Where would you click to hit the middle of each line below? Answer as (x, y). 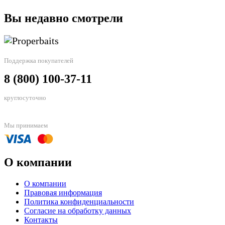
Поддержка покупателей (39, 61)
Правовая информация (63, 192)
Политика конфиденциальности (79, 201)
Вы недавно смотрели (64, 18)
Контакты (41, 219)
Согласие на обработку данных (78, 210)
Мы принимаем (26, 126)
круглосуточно (25, 98)
